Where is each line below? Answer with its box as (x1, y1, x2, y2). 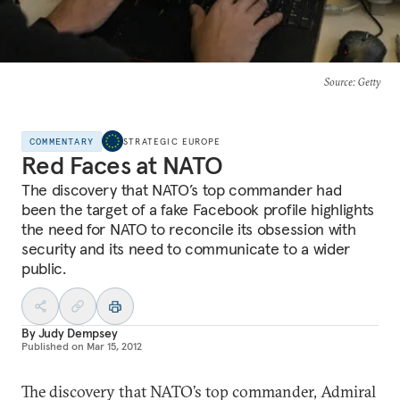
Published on (21, 339, 84, 353)
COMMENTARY (29, 135, 94, 147)
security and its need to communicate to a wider (21, 238, 350, 259)
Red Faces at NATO (21, 150, 223, 181)
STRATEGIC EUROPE (123, 135, 221, 147)
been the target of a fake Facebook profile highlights (21, 199, 375, 220)
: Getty (352, 75, 380, 88)
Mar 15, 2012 (87, 339, 142, 353)
